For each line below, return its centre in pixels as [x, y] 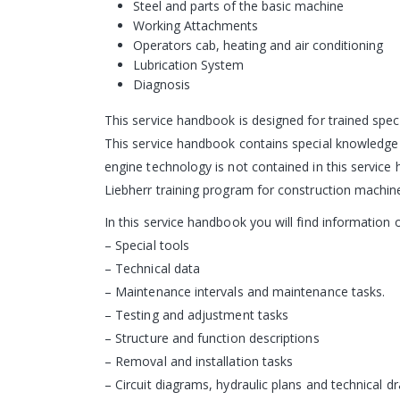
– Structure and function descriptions [212, 338]
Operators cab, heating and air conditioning [258, 46]
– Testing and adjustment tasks [197, 315]
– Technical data [153, 269]
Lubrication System [188, 65]
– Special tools [147, 246]
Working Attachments [196, 26]
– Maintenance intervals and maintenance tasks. [245, 292]
